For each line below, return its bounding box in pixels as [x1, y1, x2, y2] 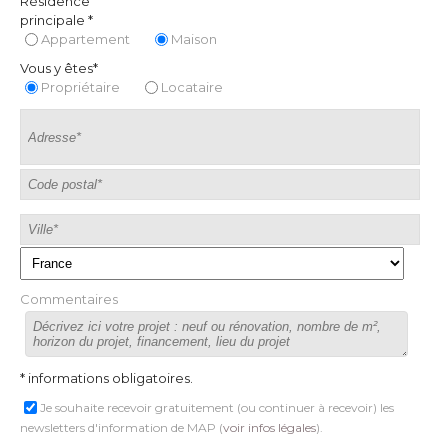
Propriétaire [41, 79, 120, 95]
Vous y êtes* [20, 60, 98, 76]
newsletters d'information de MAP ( [20, 420, 223, 435]
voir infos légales [223, 420, 316, 435]
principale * [20, 12, 93, 28]
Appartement [41, 31, 130, 47]
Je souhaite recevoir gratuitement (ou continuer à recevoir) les [40, 400, 394, 415]
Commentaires [20, 291, 118, 307]
